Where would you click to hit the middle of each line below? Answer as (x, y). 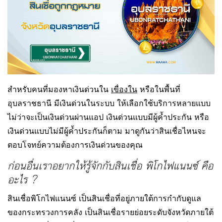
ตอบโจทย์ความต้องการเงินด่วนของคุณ (75, 145)
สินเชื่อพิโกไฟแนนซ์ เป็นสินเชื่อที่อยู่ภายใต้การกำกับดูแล (104, 198)
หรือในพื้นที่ (159, 89)
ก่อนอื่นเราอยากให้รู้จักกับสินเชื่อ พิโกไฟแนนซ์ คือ (110, 166)
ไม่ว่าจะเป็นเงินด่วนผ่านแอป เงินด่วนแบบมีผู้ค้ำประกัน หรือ (108, 117)
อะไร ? (22, 180)
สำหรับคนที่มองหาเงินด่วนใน (59, 89)
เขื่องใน (124, 89)
